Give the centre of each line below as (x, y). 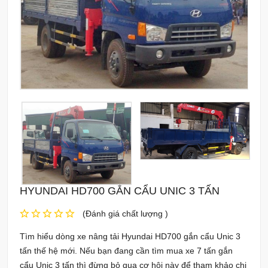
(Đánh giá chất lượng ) (125, 214)
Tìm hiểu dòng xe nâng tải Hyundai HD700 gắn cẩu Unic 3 (130, 237)
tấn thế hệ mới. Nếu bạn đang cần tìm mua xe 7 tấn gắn (126, 251)
